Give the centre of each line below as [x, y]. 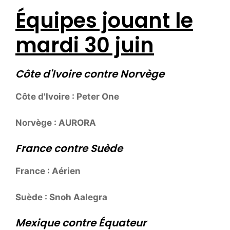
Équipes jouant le [104, 21]
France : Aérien [48, 171]
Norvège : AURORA [56, 122]
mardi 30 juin [85, 45]
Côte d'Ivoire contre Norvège [90, 74]
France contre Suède [69, 149]
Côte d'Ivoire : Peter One [67, 97]
